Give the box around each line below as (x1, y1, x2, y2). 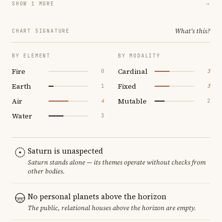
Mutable (118, 96, 147, 106)
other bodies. (28, 166, 65, 175)
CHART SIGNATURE (12, 27, 70, 34)
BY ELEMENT (12, 52, 51, 59)
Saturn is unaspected (28, 145, 103, 156)
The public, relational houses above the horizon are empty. (28, 203, 196, 212)
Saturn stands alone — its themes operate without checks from (28, 158, 206, 166)
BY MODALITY (118, 52, 161, 59)
